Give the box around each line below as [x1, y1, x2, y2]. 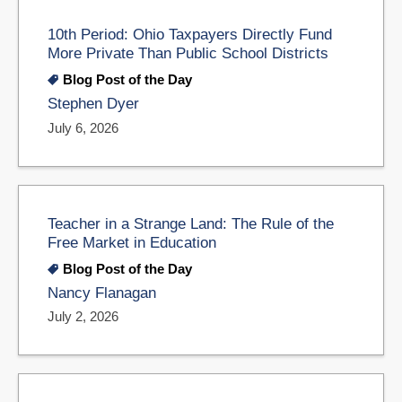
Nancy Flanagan [48, 284, 156, 301]
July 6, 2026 [48, 119, 118, 135]
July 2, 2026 [48, 309, 118, 325]
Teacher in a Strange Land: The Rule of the [48, 214, 334, 232]
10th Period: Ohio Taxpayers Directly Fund [48, 26, 332, 43]
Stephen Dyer [48, 94, 139, 112]
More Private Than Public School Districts [48, 45, 328, 62]
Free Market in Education [48, 233, 216, 250]
